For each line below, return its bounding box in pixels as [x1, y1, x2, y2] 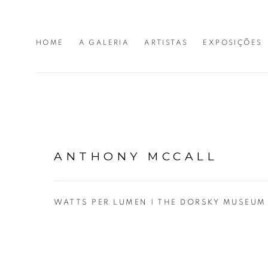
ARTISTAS [144, 38, 188, 46]
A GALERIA [78, 38, 130, 46]
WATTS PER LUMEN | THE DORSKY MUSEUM [54, 198, 266, 206]
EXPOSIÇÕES [203, 38, 263, 46]
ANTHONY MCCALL [54, 149, 218, 163]
